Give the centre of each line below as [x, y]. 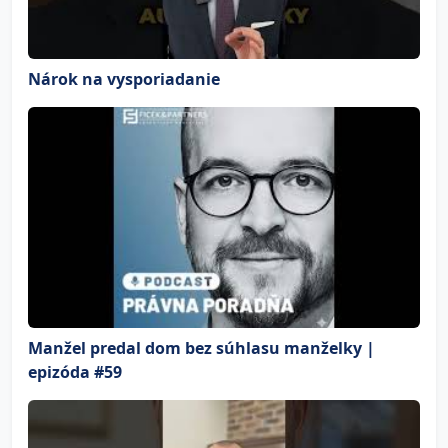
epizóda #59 [75, 371]
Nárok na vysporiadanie [124, 79]
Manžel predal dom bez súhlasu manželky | [201, 347]
